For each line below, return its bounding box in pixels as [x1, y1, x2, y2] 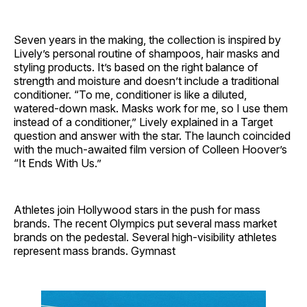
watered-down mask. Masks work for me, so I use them [14, 101, 288, 115]
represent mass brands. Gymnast [14, 243, 175, 258]
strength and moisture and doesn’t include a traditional [14, 73, 279, 88]
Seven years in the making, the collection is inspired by [14, 32, 281, 47]
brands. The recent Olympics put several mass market [14, 216, 277, 230]
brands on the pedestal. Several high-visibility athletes [14, 230, 277, 244]
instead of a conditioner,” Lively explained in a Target [14, 114, 273, 129]
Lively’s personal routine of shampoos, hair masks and [14, 46, 280, 60]
